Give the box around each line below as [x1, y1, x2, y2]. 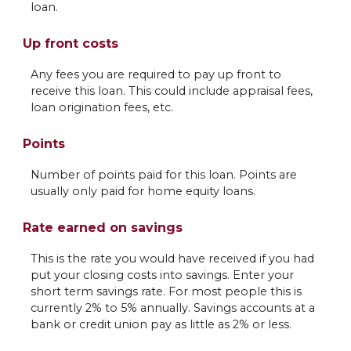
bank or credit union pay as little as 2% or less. [30, 317, 291, 331]
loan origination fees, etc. [30, 100, 173, 114]
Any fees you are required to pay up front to [30, 67, 281, 81]
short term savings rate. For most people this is [30, 284, 302, 299]
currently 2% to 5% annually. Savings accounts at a [30, 300, 315, 315]
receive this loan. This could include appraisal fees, [30, 83, 313, 98]
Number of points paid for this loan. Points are [30, 167, 297, 182]
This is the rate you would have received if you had [30, 251, 314, 266]
